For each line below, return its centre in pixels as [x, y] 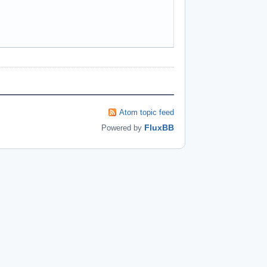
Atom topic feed [147, 112]
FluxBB [159, 127]
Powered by [123, 128]
